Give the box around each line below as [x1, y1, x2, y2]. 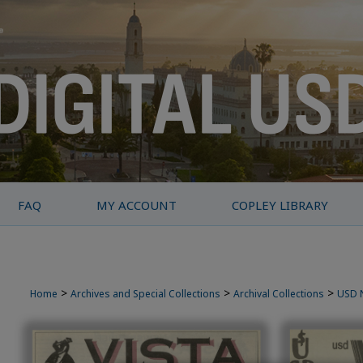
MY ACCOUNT [96, 197, 177, 213]
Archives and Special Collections [70, 287, 220, 301]
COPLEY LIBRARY [232, 197, 329, 213]
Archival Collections [233, 287, 324, 301]
